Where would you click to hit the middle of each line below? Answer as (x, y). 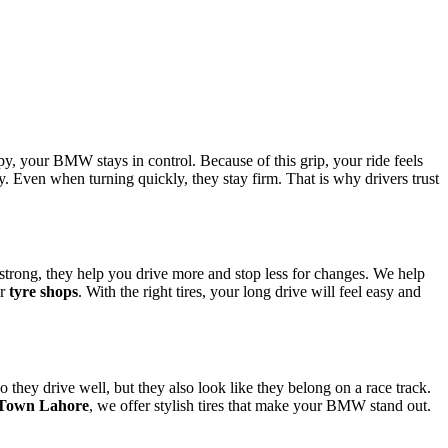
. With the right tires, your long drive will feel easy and (249, 292)
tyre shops (43, 292)
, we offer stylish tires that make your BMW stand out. (260, 405)
